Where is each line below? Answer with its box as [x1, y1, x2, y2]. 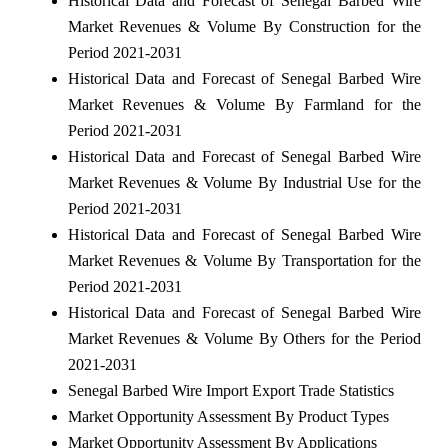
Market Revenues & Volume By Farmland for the [67, 95, 421, 113]
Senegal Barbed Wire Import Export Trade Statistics [67, 381, 394, 399]
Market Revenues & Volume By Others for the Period [67, 329, 421, 347]
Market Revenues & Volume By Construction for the [67, 17, 421, 35]
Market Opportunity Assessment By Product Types [67, 407, 389, 425]
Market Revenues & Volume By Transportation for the [67, 251, 421, 269]
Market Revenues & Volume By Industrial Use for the [67, 173, 421, 191]
